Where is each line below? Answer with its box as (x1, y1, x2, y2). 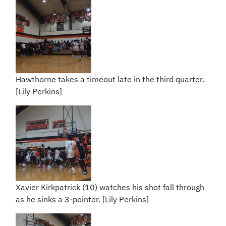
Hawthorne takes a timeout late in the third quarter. (16, 74, 205, 84)
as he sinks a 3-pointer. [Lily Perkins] (16, 194, 149, 204)
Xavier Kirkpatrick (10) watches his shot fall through (16, 182, 205, 192)
